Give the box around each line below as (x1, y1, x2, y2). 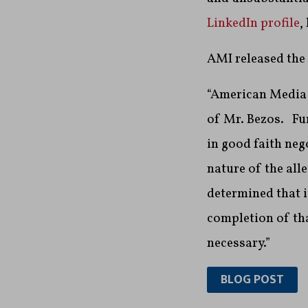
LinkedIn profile (206, 14, 300, 33)
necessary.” (206, 234, 270, 253)
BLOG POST (220, 269, 284, 291)
